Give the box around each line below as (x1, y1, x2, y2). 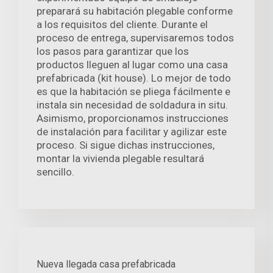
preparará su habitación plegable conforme (37, 5, 233, 18)
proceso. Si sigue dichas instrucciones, (37, 139, 214, 152)
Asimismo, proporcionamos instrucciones (37, 112, 229, 125)
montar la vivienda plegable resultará (37, 152, 204, 165)
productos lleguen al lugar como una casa (37, 58, 228, 71)
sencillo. (37, 166, 74, 179)
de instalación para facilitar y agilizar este (37, 126, 227, 138)
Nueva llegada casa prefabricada (37, 258, 175, 271)
